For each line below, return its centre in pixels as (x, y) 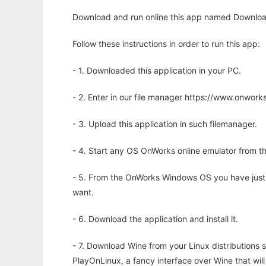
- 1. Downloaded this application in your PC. (157, 70)
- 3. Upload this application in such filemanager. (165, 124)
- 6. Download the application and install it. (155, 219)
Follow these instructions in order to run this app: (166, 44)
